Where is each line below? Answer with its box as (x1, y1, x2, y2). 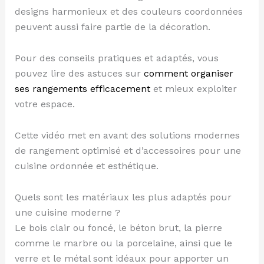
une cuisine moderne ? (14, 206, 120, 218)
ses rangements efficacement (14, 82, 150, 94)
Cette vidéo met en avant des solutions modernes (14, 129, 240, 141)
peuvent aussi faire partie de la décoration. (14, 21, 210, 32)
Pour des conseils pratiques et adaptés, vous (14, 52, 219, 64)
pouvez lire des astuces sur (14, 67, 144, 79)
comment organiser (143, 67, 233, 79)
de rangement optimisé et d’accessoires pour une (14, 144, 241, 156)
